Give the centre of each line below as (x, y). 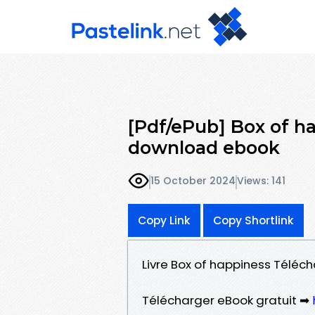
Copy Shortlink (253, 220)
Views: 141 (261, 181)
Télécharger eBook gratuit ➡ (227, 300)
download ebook (204, 147)
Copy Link (164, 220)
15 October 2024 (193, 181)
